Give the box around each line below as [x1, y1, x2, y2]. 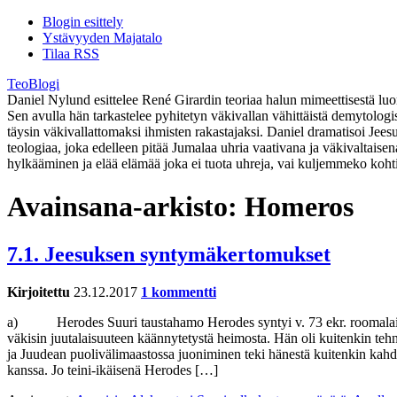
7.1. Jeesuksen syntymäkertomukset [7, 242, 331, 266]
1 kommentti [141, 284, 216, 300]
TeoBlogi [7, 76, 59, 91]
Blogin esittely [43, 14, 123, 29]
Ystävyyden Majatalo [43, 30, 162, 45]
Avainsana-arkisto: [7, 191, 245, 223]
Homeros [245, 191, 354, 223]
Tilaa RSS [43, 46, 99, 61]
